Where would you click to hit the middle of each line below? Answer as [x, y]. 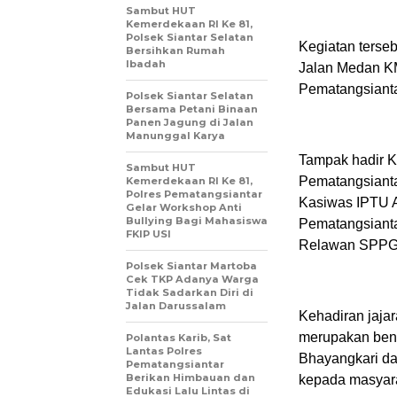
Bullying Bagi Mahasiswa [197, 220]
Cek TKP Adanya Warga [192, 279]
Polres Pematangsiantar [194, 194]
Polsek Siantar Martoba [191, 265]
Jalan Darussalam [176, 305]
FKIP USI [148, 234]
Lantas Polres [164, 350]
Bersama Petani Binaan [192, 109]
